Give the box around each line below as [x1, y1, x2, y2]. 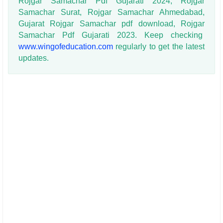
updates [18, 53, 47, 62]
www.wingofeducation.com [18, 42, 113, 51]
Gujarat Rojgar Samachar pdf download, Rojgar [18, 19, 205, 28]
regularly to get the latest [113, 42, 205, 51]
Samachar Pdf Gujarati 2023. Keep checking [18, 30, 205, 39]
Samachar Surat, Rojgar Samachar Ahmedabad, [18, 7, 205, 16]
